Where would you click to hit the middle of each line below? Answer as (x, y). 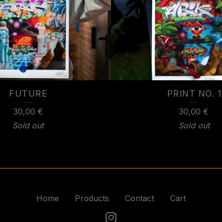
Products (92, 198)
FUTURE (28, 93)
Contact (139, 198)
